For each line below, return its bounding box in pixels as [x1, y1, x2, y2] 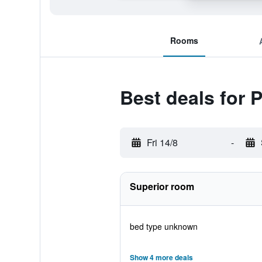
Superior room [129, 180, 194, 193]
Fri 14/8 [146, 136, 178, 149]
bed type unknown [129, 220, 198, 232]
